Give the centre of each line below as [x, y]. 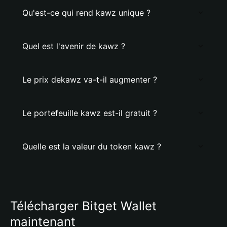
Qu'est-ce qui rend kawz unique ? [86, 13]
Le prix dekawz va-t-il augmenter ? [90, 80]
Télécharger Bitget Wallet [83, 206]
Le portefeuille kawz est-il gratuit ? [90, 113]
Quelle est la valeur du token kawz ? [92, 146]
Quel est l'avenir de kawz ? [74, 46]
